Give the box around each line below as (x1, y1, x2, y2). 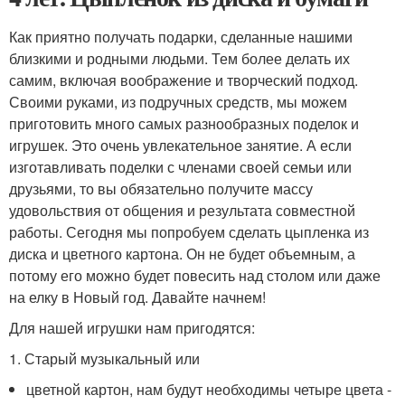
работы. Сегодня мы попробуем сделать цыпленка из (9, 221, 369, 242)
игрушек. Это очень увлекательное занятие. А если (9, 134, 352, 155)
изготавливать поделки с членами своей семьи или (9, 155, 352, 177)
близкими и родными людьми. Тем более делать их (9, 47, 350, 69)
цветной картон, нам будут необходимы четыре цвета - (26, 378, 392, 400)
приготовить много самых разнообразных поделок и (9, 112, 359, 134)
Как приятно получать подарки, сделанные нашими (9, 25, 353, 47)
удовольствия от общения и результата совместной (9, 199, 355, 221)
